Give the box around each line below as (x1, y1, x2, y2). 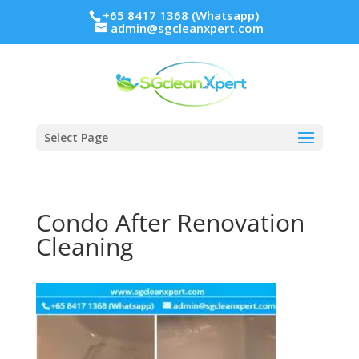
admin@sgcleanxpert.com (110, 20, 264, 37)
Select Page (43, 129, 108, 145)
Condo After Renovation (35, 206, 305, 239)
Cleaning (35, 230, 133, 263)
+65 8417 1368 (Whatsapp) (103, 7, 260, 24)
